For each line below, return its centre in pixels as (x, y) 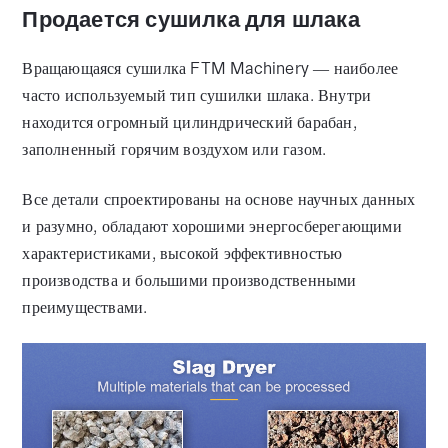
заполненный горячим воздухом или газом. (174, 150)
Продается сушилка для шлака (191, 19)
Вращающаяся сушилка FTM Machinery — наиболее (210, 69)
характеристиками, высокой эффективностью (182, 253)
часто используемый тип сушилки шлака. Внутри (197, 96)
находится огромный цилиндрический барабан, (189, 123)
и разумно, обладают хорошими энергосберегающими (212, 226)
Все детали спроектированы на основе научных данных (219, 199)
